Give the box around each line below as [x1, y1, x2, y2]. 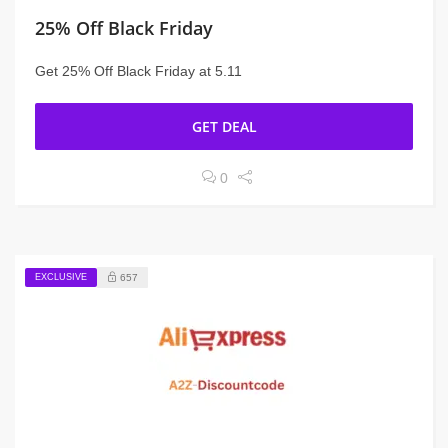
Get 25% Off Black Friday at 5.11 [35, 63, 242, 79]
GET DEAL [191, 117, 257, 136]
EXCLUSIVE [35, 271, 87, 282]
